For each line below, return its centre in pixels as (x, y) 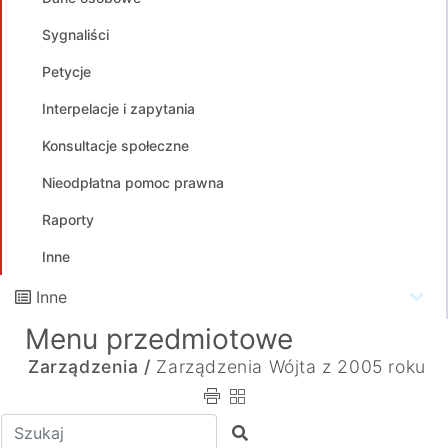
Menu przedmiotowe (159, 339)
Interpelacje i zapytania (118, 108)
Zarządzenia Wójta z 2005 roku (291, 366)
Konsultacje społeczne (115, 145)
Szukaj (256, 432)
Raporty (68, 219)
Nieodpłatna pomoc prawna (133, 182)
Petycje (66, 71)
